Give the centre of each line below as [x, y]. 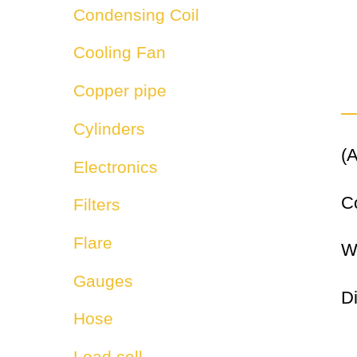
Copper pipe [120, 91]
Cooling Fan [120, 53]
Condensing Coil [136, 14]
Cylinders [109, 128]
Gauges [103, 280]
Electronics [116, 167]
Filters [97, 205]
